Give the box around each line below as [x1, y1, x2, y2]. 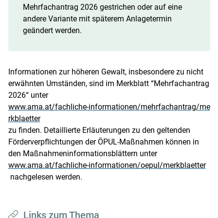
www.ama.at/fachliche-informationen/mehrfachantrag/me [8, 102, 210, 111]
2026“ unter [8, 90, 48, 100]
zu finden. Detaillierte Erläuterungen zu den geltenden [8, 125, 190, 135]
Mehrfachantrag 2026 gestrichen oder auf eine [22, 2, 182, 12]
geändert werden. [22, 25, 82, 35]
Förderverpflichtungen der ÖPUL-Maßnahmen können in [8, 137, 199, 146]
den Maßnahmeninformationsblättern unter [8, 148, 157, 158]
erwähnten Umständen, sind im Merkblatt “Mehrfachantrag [8, 78, 209, 88]
